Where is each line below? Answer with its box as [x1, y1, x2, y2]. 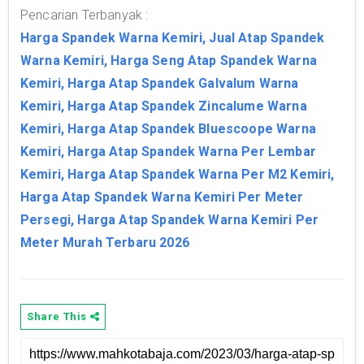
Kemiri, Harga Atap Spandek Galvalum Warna [20, 76, 299, 92]
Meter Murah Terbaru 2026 [20, 235, 189, 251]
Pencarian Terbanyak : [20, 7, 149, 24]
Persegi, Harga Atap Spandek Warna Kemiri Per [20, 212, 319, 228]
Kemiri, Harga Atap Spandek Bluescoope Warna [20, 121, 316, 137]
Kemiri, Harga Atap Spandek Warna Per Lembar [20, 144, 316, 160]
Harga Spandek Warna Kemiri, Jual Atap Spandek [20, 30, 325, 46]
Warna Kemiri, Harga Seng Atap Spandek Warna [20, 53, 317, 69]
